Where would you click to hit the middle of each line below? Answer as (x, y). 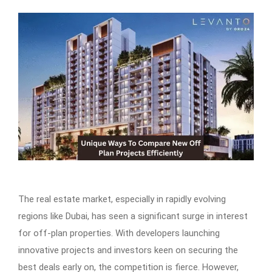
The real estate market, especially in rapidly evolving (122, 199)
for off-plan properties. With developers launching (119, 233)
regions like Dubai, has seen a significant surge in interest (133, 216)
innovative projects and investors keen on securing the (128, 250)
